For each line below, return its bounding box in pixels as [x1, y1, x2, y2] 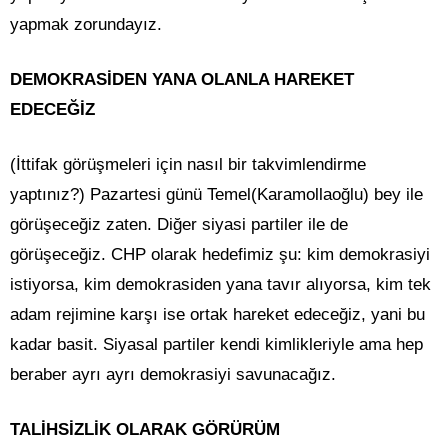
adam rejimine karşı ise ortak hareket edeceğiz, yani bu [10, 305, 425, 325]
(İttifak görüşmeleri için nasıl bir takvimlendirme [10, 155, 366, 175]
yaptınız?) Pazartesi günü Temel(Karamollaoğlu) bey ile [10, 185, 423, 205]
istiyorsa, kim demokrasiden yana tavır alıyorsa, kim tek [10, 275, 431, 295]
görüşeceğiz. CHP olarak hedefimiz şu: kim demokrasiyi [10, 245, 430, 265]
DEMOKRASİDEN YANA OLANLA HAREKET [10, 70, 354, 90]
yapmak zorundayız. [10, 15, 162, 35]
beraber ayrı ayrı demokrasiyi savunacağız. [10, 365, 336, 385]
